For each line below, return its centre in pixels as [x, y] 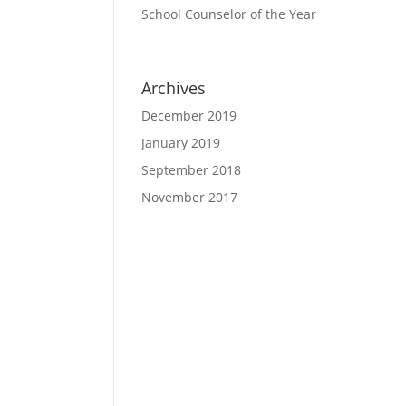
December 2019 [188, 115]
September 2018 [191, 169]
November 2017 [189, 197]
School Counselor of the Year [228, 14]
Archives [173, 87]
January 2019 [180, 142]
